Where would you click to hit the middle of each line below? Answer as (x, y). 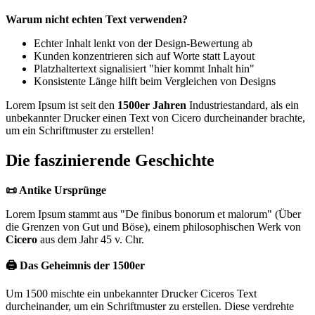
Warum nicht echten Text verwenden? (97, 20)
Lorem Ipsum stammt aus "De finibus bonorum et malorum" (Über (153, 214)
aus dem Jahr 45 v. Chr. (91, 240)
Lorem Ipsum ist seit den (62, 105)
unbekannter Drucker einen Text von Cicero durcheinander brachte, (155, 118)
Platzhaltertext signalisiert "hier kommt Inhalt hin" (144, 69)
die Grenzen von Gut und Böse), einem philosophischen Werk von (153, 227)
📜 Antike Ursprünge (56, 191)
